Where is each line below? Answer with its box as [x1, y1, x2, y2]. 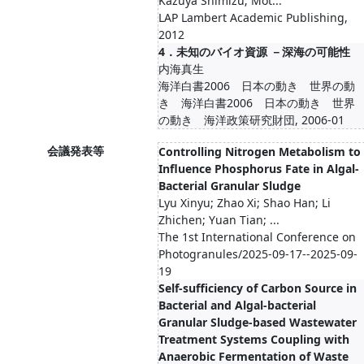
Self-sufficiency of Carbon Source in [158, 280, 357, 296]
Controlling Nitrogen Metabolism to [158, 144, 361, 159]
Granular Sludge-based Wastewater [158, 314, 357, 330]
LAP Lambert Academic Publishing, [158, 10, 348, 25]
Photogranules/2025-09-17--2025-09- [158, 246, 357, 262]
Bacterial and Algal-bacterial [158, 297, 316, 313]
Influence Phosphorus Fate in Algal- [158, 161, 359, 176]
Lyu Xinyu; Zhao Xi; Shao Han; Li [158, 195, 331, 210]
